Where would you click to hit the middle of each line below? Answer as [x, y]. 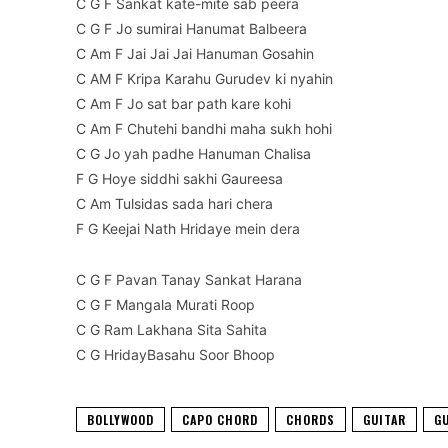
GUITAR [384, 420]
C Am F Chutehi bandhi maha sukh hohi [204, 129]
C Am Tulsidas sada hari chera [174, 204]
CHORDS [310, 420]
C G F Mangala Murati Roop [165, 305]
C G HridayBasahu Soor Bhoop [175, 355]
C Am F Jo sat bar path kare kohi [183, 104]
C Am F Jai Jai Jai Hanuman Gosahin [195, 54]
